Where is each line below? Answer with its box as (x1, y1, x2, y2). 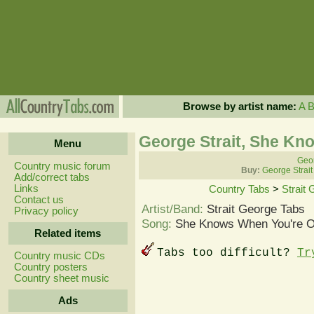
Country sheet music (13, 273, 109, 284)
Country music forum (13, 161, 111, 172)
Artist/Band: (142, 202, 207, 216)
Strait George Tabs (207, 202, 305, 216)
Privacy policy (13, 205, 78, 217)
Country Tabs (209, 184, 270, 195)
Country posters (13, 261, 88, 273)
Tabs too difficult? (157, 247, 297, 259)
